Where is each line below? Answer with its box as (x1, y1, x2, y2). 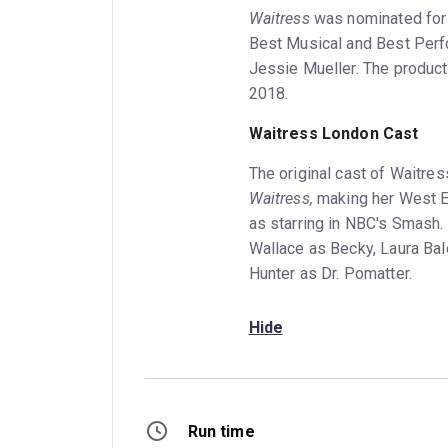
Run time (187, 421, 255, 441)
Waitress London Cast (248, 123, 419, 143)
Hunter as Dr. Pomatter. (248, 263, 421, 283)
